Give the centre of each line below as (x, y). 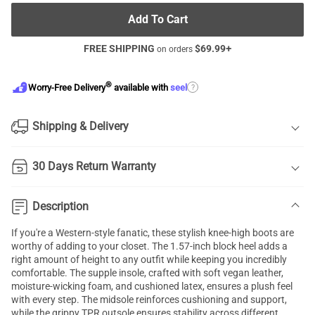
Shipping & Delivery (81, 126)
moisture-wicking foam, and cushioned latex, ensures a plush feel (152, 286)
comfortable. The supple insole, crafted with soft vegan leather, (147, 273)
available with (141, 88)
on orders (175, 49)
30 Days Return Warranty (94, 166)
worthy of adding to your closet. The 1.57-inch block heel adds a (149, 246)
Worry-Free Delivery (67, 88)
